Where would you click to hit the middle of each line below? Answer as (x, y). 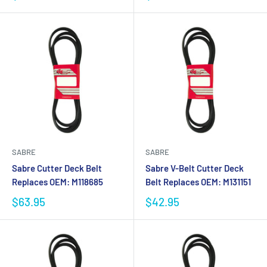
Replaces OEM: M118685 (58, 182)
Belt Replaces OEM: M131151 (198, 182)
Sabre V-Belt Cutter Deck (195, 168)
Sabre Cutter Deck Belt (57, 168)
